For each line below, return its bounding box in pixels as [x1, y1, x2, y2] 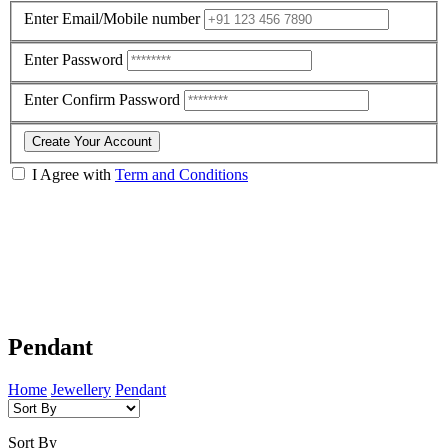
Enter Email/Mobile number [24, 10, 200, 28]
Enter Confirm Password [24, 91, 184, 109]
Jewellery [51, 380, 111, 398]
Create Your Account [32, 133, 152, 149]
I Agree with [32, 165, 115, 183]
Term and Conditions [115, 165, 248, 183]
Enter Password [24, 50, 123, 68]
